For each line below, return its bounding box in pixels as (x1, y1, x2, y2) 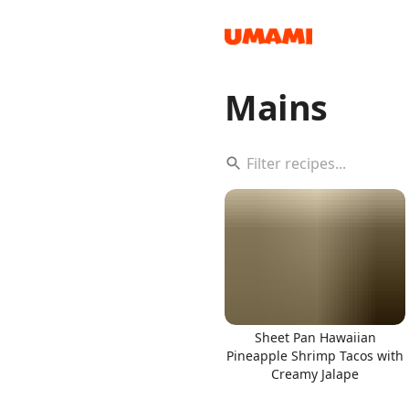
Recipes (55, 85, 102, 102)
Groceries (55, 232, 113, 249)
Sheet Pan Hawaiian (254, 328, 376, 346)
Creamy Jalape (271, 364, 359, 383)
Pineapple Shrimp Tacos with (226, 346, 404, 364)
